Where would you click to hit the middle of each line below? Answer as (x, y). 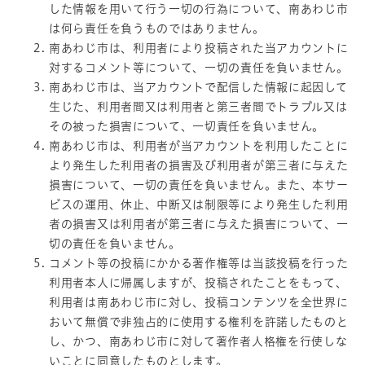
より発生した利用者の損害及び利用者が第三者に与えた (199, 165)
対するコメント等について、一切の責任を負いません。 (199, 67)
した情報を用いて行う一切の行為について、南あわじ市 (199, 9)
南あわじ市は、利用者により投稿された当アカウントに (199, 48)
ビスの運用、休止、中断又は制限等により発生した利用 (199, 204)
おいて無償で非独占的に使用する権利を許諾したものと (199, 321)
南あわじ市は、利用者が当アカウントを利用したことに (199, 145)
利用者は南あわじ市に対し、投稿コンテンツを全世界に (199, 302)
